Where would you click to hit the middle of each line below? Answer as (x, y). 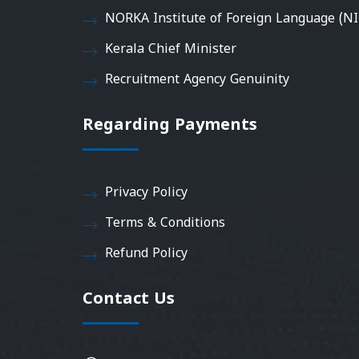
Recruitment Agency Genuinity (198, 80)
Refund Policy (147, 254)
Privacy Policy (147, 193)
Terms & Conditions (165, 223)
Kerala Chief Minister (171, 49)
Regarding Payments (170, 126)
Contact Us (129, 300)
